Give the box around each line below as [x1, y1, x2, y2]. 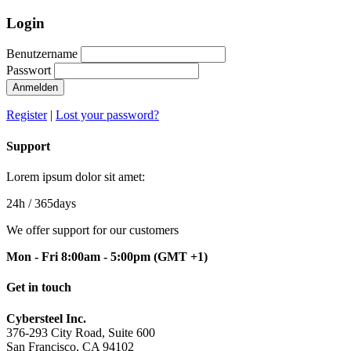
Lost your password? [56, 108, 159, 122]
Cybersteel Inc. [6, 311, 86, 325]
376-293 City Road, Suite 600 [6, 325, 155, 339]
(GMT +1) [154, 249, 208, 263]
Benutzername [6, 47, 78, 61]
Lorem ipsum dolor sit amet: [6, 169, 145, 183]
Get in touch [6, 280, 71, 295]
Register [6, 108, 47, 122]
